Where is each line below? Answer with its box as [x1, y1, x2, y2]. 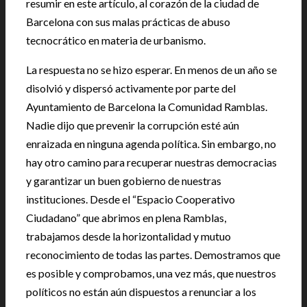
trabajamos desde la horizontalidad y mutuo [26, 229, 231, 243]
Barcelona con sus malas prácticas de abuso [26, 14, 230, 28]
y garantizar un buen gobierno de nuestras [26, 173, 221, 187]
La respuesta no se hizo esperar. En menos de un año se [26, 62, 277, 76]
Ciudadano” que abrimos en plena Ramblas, [26, 210, 226, 224]
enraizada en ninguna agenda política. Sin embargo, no [26, 136, 276, 150]
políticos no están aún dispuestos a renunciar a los [26, 284, 256, 298]
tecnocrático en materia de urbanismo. [26, 33, 206, 47]
